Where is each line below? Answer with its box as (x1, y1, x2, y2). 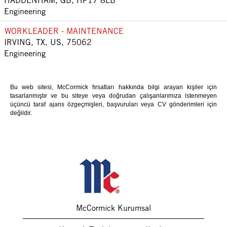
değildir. (10, 109, 32, 117)
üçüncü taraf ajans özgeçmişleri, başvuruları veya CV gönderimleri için (10, 101, 217, 108)
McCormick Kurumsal (76, 203, 151, 213)
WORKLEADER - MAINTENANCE (5, 26, 124, 36)
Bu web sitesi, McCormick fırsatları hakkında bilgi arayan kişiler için (10, 84, 217, 91)
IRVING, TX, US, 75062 (4, 37, 92, 47)
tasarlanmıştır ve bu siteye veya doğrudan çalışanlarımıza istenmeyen (10, 92, 217, 99)
